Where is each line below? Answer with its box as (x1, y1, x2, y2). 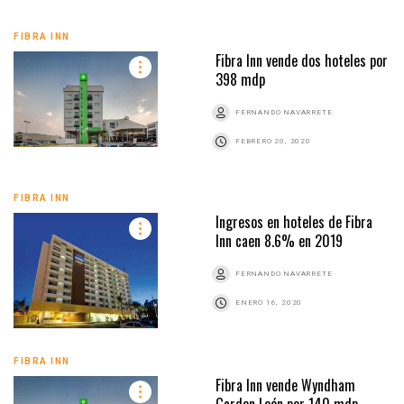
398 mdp (216, 68, 265, 90)
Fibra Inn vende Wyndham (216, 374, 355, 397)
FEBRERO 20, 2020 (235, 136, 311, 145)
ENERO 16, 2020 (235, 298, 303, 307)
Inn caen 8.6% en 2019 (216, 229, 343, 252)
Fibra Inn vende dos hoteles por (216, 49, 388, 71)
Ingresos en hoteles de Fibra (216, 210, 372, 233)
